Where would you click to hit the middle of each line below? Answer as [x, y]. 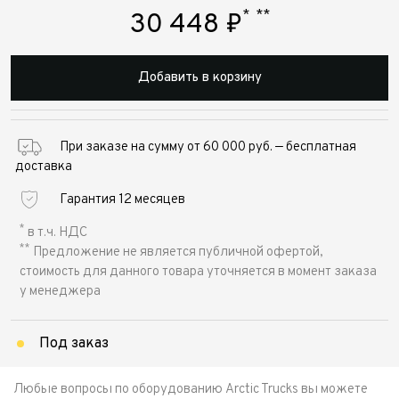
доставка [44, 167]
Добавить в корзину [199, 78]
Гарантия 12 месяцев [122, 200]
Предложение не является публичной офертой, [177, 253]
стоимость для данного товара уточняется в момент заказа [198, 273]
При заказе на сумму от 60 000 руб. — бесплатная [208, 148]
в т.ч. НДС [56, 233]
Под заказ [74, 344]
